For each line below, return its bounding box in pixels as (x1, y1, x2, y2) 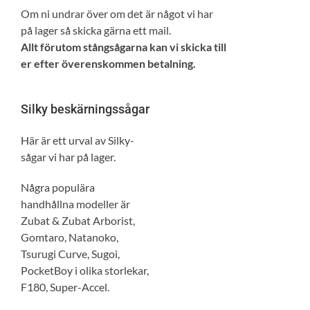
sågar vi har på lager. (21, 149, 116, 163)
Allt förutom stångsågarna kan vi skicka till (21, 40, 226, 53)
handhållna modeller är (21, 197, 130, 210)
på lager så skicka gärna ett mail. (21, 24, 171, 37)
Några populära (21, 180, 95, 194)
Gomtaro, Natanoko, (21, 230, 118, 244)
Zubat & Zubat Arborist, (21, 213, 135, 227)
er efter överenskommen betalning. (21, 57, 198, 70)
